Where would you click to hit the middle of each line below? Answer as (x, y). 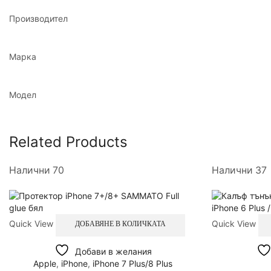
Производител (38, 18)
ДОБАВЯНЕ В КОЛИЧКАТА (120, 224)
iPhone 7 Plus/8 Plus (133, 263)
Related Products (68, 142)
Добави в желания (113, 251)
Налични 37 (239, 170)
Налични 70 (37, 170)
